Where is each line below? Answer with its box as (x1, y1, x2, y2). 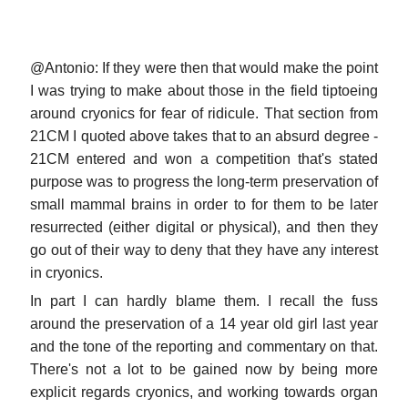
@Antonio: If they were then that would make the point (30, 59, 378, 76)
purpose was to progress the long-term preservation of (30, 173, 378, 189)
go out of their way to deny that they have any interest (30, 241, 378, 258)
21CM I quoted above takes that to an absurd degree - (30, 127, 378, 144)
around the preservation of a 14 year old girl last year (30, 315, 378, 331)
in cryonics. (30, 264, 103, 280)
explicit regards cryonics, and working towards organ (30, 383, 378, 400)
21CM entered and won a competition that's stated (30, 150, 378, 167)
